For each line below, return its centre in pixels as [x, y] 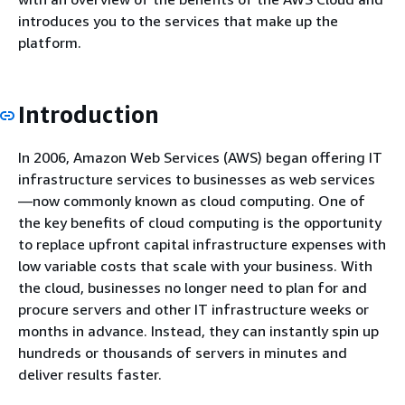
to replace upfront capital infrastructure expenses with [202, 244]
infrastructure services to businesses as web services [197, 179]
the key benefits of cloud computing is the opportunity [200, 222]
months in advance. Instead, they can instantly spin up [198, 330]
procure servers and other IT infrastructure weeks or [193, 309]
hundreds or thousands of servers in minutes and [183, 352]
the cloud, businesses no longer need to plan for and [193, 287]
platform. [50, 42]
